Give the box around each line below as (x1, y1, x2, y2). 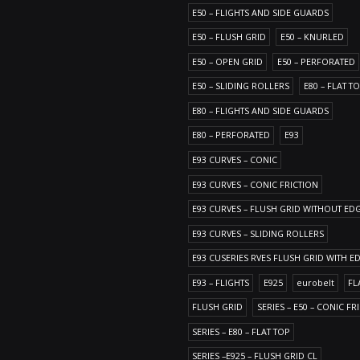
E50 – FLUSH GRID (192, 31, 267, 43)
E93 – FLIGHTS (192, 276, 250, 288)
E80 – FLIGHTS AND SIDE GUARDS (192, 104, 329, 117)
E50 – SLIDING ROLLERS (192, 80, 290, 92)
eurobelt (296, 276, 334, 288)
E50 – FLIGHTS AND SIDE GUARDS (192, 6, 329, 18)
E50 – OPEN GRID (192, 55, 264, 67)
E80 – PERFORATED (192, 129, 271, 141)
